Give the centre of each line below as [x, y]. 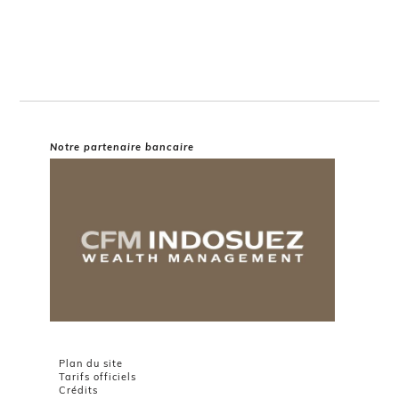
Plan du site [91, 364]
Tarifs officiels [98, 377]
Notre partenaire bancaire [122, 147]
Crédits [78, 391]
